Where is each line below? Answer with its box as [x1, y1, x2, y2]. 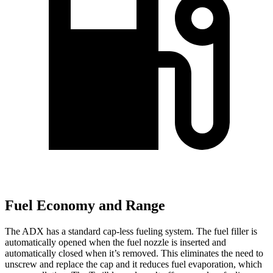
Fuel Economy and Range [5, 197, 165, 214]
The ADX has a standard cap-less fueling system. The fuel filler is [5, 225, 257, 236]
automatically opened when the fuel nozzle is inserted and [5, 236, 226, 247]
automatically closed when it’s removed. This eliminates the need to [5, 247, 263, 258]
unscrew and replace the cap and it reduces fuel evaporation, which [5, 258, 262, 269]
